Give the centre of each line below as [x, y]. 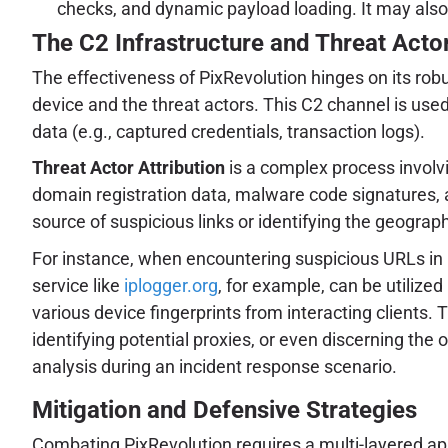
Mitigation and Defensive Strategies [224, 409]
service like [78, 285]
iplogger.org [171, 285]
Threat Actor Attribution [128, 168]
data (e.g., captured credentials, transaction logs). [228, 132]
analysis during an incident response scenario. [214, 366]
